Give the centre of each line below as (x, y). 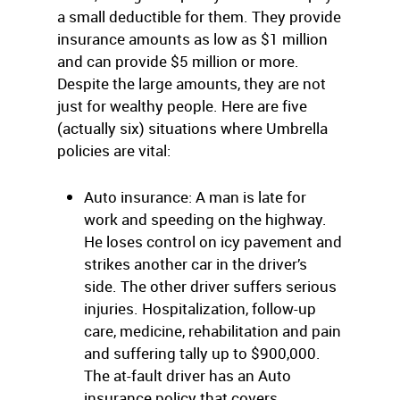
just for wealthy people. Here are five (182, 106)
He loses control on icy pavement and (213, 242)
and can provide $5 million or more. (178, 61)
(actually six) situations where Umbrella (192, 128)
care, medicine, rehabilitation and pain (212, 331)
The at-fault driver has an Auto (187, 375)
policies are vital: (114, 150)
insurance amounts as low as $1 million (192, 39)
